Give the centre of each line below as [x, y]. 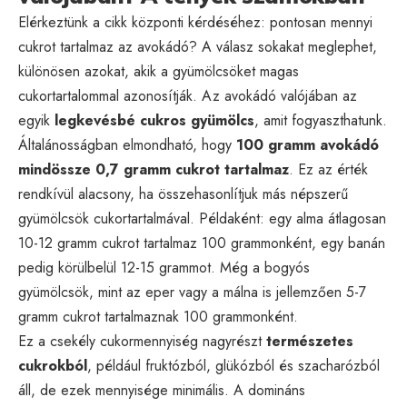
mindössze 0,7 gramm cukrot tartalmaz [154, 169]
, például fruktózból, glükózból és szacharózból [233, 365]
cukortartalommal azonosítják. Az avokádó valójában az [188, 95]
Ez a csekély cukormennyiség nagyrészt [142, 341]
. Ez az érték [328, 169]
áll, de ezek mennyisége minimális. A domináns [162, 390]
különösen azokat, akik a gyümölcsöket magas [159, 71]
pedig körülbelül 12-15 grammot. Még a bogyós [164, 267]
